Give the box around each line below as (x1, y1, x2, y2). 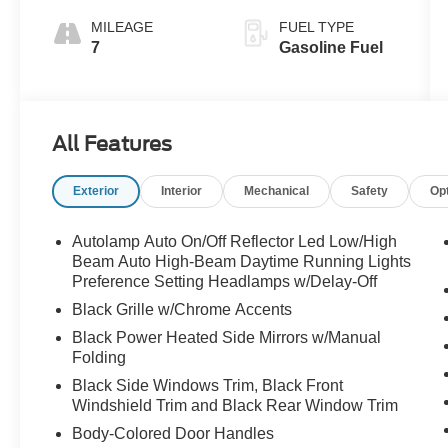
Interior (161, 184, 203, 199)
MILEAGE (91, 19, 154, 36)
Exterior (73, 184, 120, 199)
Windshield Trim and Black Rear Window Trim (72, 397, 399, 415)
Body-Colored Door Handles (72, 425, 275, 443)
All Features (52, 132, 172, 157)
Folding (72, 349, 127, 367)
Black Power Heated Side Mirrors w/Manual (72, 329, 382, 347)
